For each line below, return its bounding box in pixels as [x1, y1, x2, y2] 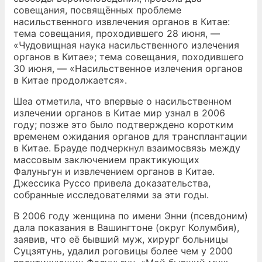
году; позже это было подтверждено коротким [13, 119, 233, 130]
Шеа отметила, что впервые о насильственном [13, 95, 232, 107]
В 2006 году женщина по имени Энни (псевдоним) [13, 210, 248, 222]
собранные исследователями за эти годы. [13, 189, 209, 201]
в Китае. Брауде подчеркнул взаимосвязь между [13, 142, 240, 154]
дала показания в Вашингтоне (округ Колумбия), [13, 222, 239, 233]
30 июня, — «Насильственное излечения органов [13, 63, 243, 74]
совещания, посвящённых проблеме [13, 4, 181, 16]
